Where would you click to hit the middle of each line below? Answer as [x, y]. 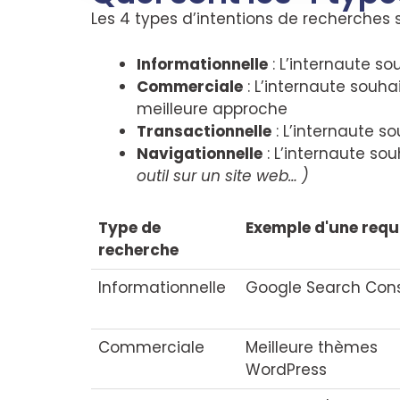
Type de [130, 228]
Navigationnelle [200, 153]
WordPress [287, 370]
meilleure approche [212, 108]
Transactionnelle [204, 131]
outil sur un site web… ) [223, 175]
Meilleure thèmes [312, 347]
